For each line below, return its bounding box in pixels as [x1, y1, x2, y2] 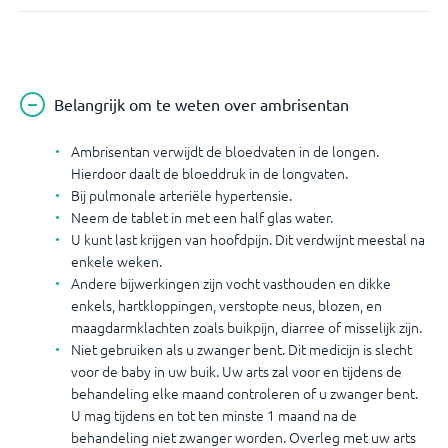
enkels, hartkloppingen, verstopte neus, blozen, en [71, 295, 382, 315]
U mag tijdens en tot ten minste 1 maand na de [71, 405, 357, 425]
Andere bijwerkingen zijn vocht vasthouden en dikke [71, 273, 391, 293]
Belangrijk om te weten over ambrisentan [54, 94, 349, 114]
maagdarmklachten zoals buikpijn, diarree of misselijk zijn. [71, 317, 422, 337]
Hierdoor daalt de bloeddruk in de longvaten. [71, 163, 348, 183]
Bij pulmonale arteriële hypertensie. [71, 185, 292, 205]
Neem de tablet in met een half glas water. [71, 207, 333, 227]
